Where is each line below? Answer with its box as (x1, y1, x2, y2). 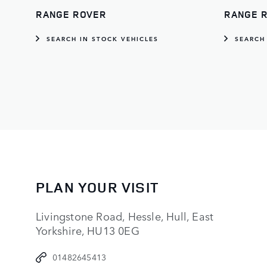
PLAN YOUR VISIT (36, 178, 159, 197)
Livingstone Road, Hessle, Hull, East (36, 208, 214, 224)
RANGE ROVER (36, 8, 107, 21)
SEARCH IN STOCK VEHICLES (46, 33, 159, 44)
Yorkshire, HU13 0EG (36, 222, 139, 238)
